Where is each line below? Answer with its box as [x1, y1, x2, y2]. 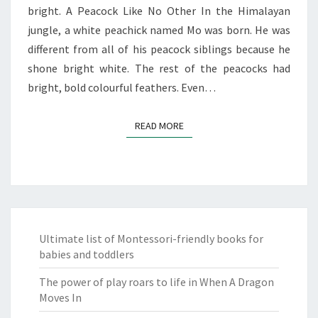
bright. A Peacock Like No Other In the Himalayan [28, 4, 290, 18]
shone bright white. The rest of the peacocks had [28, 61, 290, 76]
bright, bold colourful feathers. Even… [28, 80, 216, 95]
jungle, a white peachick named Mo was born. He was [28, 23, 290, 38]
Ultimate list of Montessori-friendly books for [39, 231, 263, 246]
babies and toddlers [39, 247, 134, 262]
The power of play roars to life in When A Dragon [39, 275, 274, 290]
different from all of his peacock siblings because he [28, 42, 290, 57]
